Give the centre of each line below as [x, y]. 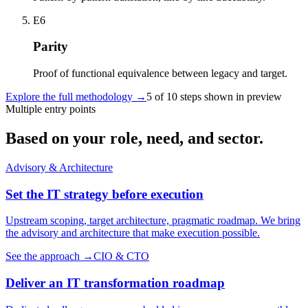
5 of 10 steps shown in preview [214, 97]
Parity [51, 47]
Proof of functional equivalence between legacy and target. [160, 74]
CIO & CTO [121, 256]
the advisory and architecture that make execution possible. [133, 233]
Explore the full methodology [69, 97]
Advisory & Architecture [59, 167]
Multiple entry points [51, 109]
